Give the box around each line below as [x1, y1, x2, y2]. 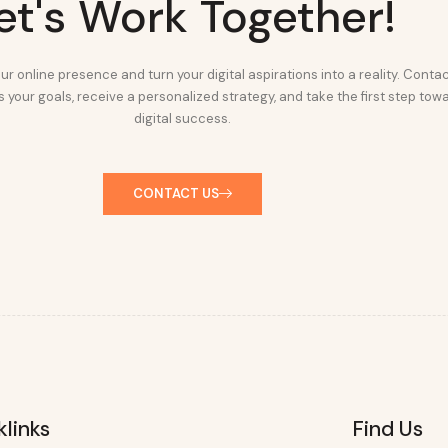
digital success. [133, 110, 231, 128]
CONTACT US [132, 184, 219, 202]
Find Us [351, 414, 423, 443]
